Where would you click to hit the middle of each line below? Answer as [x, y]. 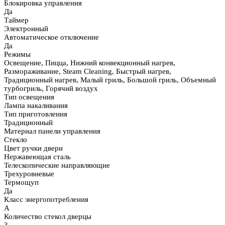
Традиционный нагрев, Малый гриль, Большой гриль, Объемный [110, 80]
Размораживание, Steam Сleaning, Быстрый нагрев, [88, 72]
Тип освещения [29, 97]
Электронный [26, 29]
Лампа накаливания [36, 106]
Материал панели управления [52, 131]
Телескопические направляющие [57, 165]
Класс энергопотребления [46, 200]
